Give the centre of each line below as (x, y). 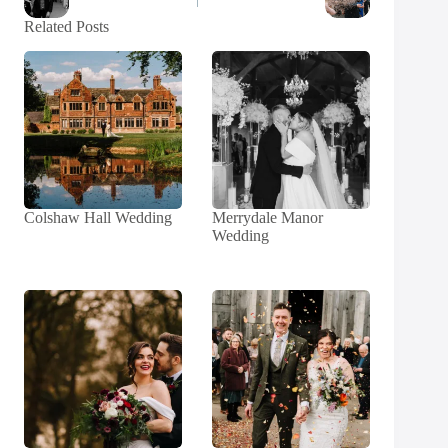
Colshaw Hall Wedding (98, 217)
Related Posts (66, 26)
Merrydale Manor (268, 217)
